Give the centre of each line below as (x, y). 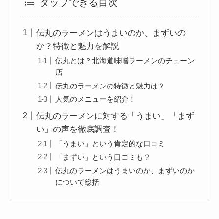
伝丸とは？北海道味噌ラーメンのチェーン (125, 60)
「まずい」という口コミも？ (103, 157)
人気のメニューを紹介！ (95, 99)
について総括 (77, 182)
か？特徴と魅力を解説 (78, 46)
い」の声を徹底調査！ (78, 129)
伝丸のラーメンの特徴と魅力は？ (110, 86)
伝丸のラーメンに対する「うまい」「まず (115, 116)
